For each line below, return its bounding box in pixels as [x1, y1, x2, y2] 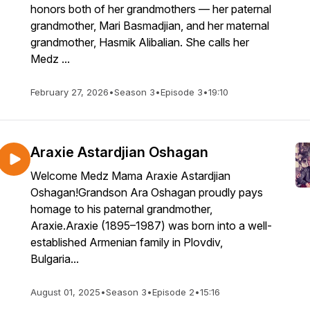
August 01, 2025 [30, 286, 100, 298]
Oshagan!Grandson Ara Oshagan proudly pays [30, 185, 263, 199]
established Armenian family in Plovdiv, [30, 235, 223, 249]
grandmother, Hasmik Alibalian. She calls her [30, 35, 249, 49]
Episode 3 [161, 86, 203, 98]
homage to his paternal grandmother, [30, 202, 212, 216]
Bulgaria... [30, 252, 79, 266]
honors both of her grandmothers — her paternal [30, 2, 271, 16]
